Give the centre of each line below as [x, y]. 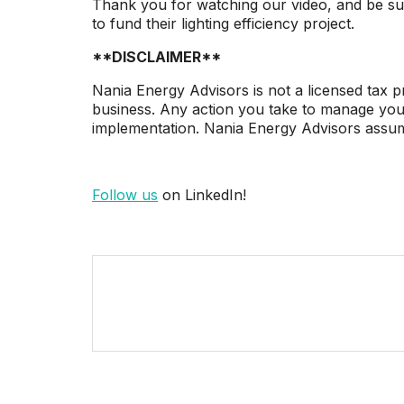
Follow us [125, 194]
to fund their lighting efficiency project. [223, 23]
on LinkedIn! [202, 194]
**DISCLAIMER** [156, 56]
